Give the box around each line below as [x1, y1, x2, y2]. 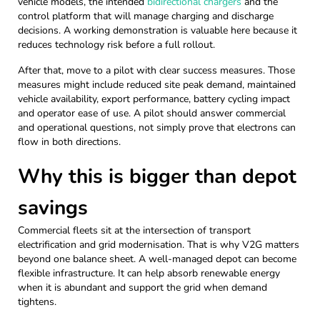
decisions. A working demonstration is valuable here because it [18, 23, 297, 37]
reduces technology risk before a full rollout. [18, 37, 215, 51]
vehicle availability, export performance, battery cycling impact [18, 91, 290, 106]
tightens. [18, 294, 56, 309]
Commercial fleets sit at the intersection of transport [18, 223, 251, 237]
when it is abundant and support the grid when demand [18, 280, 267, 294]
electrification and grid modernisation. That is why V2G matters [18, 237, 299, 251]
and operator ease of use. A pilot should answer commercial [18, 106, 286, 120]
